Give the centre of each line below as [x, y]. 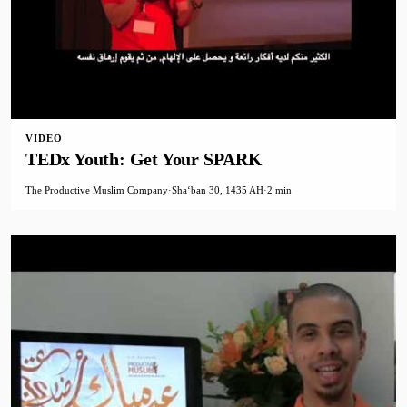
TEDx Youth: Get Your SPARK [144, 159]
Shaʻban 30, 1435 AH [218, 190]
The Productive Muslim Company [97, 190]
